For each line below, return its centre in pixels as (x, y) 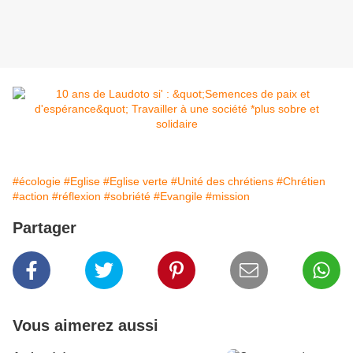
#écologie (37, 182)
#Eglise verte (136, 182)
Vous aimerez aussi (85, 326)
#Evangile (178, 197)
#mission (228, 197)
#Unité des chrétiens (222, 182)
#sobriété (127, 197)
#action (31, 197)
